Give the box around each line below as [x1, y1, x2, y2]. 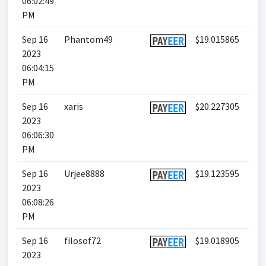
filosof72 [64, 235, 101, 246]
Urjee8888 [64, 167, 104, 179]
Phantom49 [64, 33, 113, 45]
